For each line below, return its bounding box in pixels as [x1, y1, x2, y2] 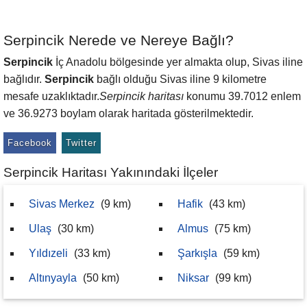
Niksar [177, 272, 209, 284]
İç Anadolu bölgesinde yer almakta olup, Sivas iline [53, 56, 303, 68]
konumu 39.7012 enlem [184, 90, 301, 102]
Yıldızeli [29, 247, 68, 259]
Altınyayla [29, 272, 77, 284]
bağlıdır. [3, 73, 45, 85]
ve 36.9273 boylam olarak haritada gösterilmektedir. [3, 108, 254, 119]
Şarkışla [177, 247, 217, 259]
